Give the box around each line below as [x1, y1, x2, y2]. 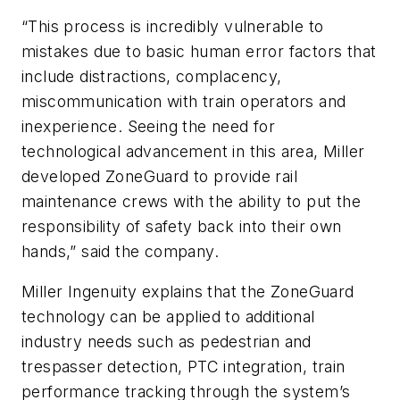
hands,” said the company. [21, 241, 219, 261]
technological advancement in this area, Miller [21, 141, 365, 161]
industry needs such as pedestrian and [21, 332, 312, 352]
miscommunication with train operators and [21, 91, 346, 111]
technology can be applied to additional [21, 307, 315, 327]
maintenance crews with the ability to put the [21, 191, 361, 211]
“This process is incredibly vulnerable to [21, 16, 324, 36]
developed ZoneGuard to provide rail [21, 166, 297, 186]
